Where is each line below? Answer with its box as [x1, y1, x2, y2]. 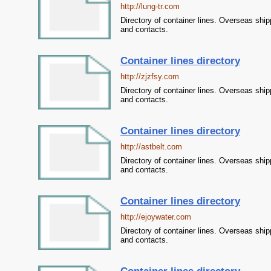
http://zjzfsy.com [120, 72, 179, 81]
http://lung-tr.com [120, 2, 180, 11]
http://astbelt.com [120, 142, 182, 151]
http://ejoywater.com [120, 212, 191, 221]
